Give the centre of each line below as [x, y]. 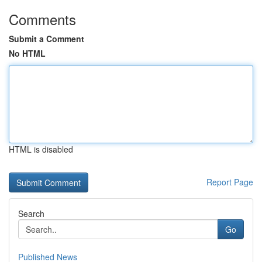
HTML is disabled [41, 149]
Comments [42, 19]
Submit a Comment [46, 39]
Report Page [230, 182]
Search [31, 213]
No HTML [27, 53]
